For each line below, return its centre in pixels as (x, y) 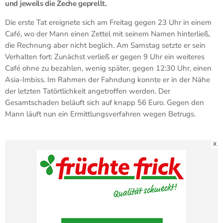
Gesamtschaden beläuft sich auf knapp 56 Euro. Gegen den (105, 102)
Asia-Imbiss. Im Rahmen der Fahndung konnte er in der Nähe (108, 79)
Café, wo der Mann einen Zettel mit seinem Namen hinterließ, (108, 34)
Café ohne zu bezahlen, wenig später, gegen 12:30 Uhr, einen (108, 68)
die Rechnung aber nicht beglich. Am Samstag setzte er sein (105, 45)
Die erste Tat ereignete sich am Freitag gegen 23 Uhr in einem (108, 22)
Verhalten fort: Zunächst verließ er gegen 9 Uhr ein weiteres (105, 56)
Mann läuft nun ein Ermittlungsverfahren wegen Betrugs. (100, 114)
